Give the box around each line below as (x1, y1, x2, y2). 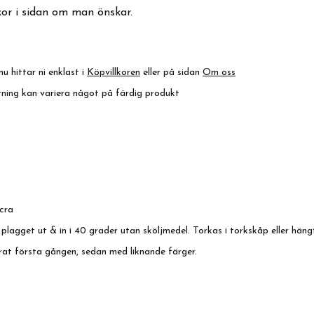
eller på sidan (140, 67, 203, 78)
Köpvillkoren (87, 67, 140, 78)
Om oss (203, 67, 235, 78)
